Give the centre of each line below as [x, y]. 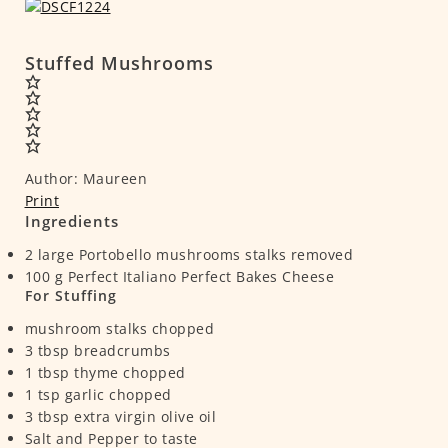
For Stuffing [70, 296]
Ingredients [71, 221]
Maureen [114, 179]
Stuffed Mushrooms [119, 63]
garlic [84, 395]
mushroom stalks [85, 329]
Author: [51, 179]
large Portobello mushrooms [139, 255]
